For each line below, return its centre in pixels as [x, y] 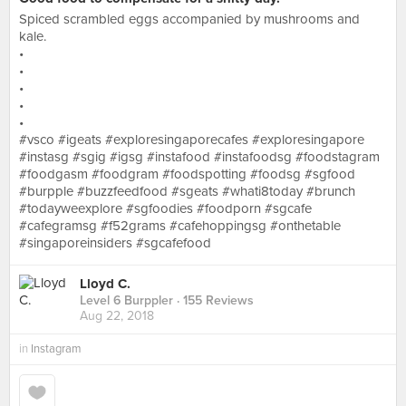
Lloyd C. [105, 284]
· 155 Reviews [213, 301]
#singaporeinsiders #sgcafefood [115, 243]
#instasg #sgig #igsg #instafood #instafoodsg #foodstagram [199, 157]
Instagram [56, 349]
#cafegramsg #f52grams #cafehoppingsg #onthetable [180, 226]
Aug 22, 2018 [117, 316]
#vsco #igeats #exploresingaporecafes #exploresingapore [192, 140]
